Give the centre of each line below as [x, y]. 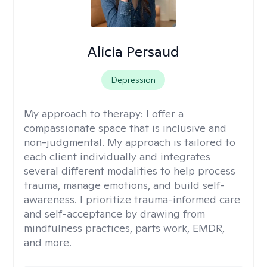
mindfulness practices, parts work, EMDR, [124, 228]
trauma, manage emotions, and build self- [124, 185]
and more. [48, 242]
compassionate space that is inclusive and [125, 128]
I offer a [165, 114]
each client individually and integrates [117, 156]
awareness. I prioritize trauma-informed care [132, 199]
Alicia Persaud [133, 52]
